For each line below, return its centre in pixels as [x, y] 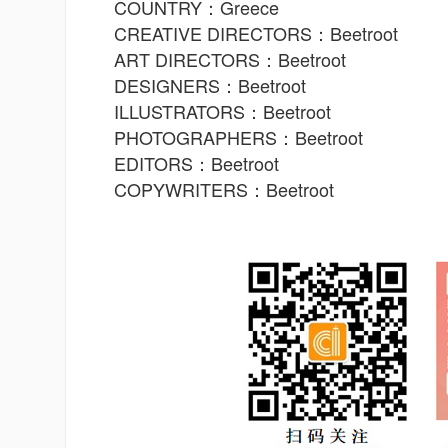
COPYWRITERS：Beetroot [224, 189]
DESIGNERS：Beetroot [210, 85]
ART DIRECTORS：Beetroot [230, 59]
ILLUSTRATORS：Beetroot [222, 111]
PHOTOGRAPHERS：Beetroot [238, 137]
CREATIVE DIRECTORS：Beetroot [256, 33]
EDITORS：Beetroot [196, 163]
